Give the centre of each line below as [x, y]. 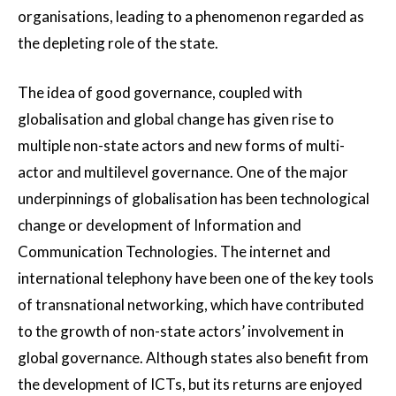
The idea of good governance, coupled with [160, 93]
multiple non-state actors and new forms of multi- [181, 146]
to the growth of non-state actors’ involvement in [181, 331]
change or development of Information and [160, 225]
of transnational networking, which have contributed [191, 305]
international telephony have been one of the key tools [196, 278]
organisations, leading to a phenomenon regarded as [191, 17]
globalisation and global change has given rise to [176, 119]
